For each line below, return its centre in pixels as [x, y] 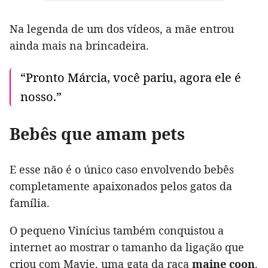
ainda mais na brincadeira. [79, 46]
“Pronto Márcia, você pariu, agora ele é [131, 78]
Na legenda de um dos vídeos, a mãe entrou [122, 29]
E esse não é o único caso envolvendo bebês [122, 170]
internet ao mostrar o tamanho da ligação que [127, 247]
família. [30, 203]
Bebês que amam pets [97, 134]
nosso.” [41, 97]
